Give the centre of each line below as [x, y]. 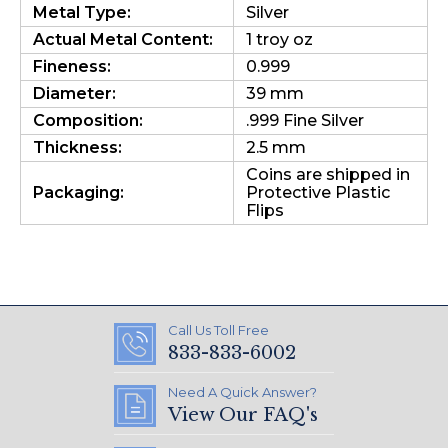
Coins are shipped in [328, 174]
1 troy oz [279, 39]
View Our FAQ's [243, 415]
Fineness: [72, 66]
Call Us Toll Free [218, 330]
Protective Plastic [318, 192]
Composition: [88, 120]
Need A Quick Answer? [242, 392]
